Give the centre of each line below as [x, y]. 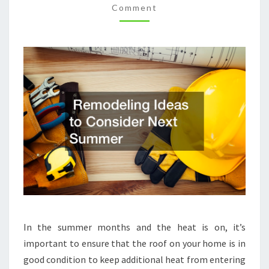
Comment [134, 8]
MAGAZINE [161, 29]
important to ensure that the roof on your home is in [134, 243]
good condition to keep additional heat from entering [134, 259]
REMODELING [168, 13]
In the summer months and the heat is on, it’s [134, 227]
